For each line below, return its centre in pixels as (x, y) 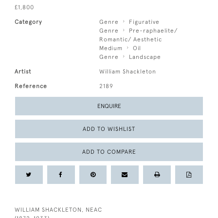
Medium (111, 48)
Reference (31, 86)
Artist (23, 71)
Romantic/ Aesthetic (131, 39)
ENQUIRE (109, 106)
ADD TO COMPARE (109, 152)
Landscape (145, 57)
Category (28, 22)
